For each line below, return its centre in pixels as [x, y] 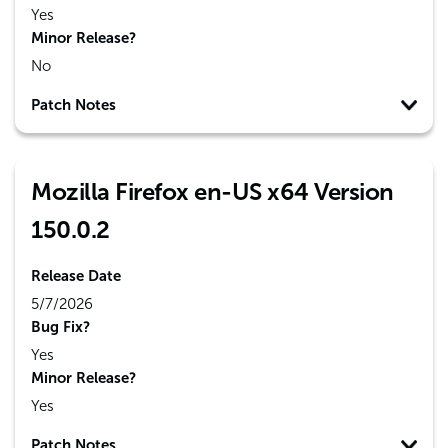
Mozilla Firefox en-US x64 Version [212, 191]
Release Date [76, 276]
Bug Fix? [60, 327]
